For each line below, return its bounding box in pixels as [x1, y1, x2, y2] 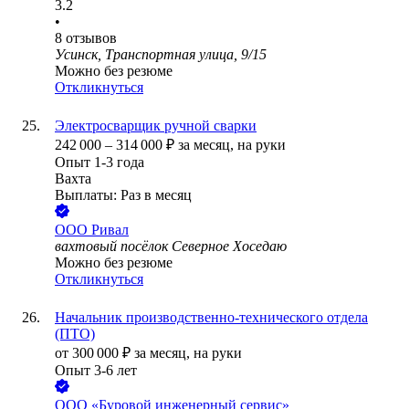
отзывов [66, 30, 117, 47]
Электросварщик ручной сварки [55, 118, 257, 134]
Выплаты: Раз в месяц [55, 187, 192, 204]
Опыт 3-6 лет [55, 362, 137, 379]
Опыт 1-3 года [55, 154, 144, 171]
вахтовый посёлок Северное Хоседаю [55, 238, 287, 255]
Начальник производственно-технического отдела [55, 309, 368, 326]
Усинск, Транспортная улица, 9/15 [55, 47, 267, 63]
